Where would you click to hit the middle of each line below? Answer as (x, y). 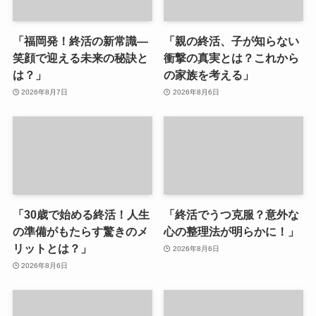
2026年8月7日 (45, 92)
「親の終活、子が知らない (232, 41)
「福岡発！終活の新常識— (80, 41)
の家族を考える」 (209, 75)
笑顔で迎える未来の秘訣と (80, 58)
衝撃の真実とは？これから (232, 58)
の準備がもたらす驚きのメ (80, 232)
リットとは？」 (52, 249)
